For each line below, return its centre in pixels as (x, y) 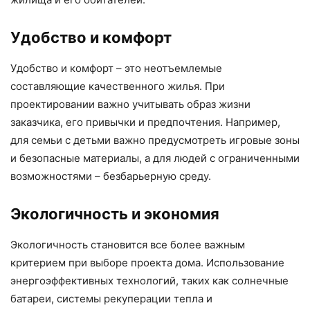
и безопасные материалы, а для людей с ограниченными (155, 158)
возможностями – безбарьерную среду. (111, 176)
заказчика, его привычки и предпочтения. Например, (145, 122)
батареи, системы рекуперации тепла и (111, 299)
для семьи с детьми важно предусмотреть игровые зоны (155, 140)
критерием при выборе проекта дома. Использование (147, 263)
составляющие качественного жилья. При (118, 86)
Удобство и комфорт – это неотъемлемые (116, 69)
